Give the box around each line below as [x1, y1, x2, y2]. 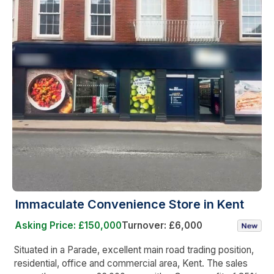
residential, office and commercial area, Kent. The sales [14, 257, 248, 269]
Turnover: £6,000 [122, 219, 202, 231]
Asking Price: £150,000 [15, 219, 122, 231]
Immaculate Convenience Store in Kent [15, 196, 244, 212]
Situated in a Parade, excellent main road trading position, [14, 243, 254, 256]
